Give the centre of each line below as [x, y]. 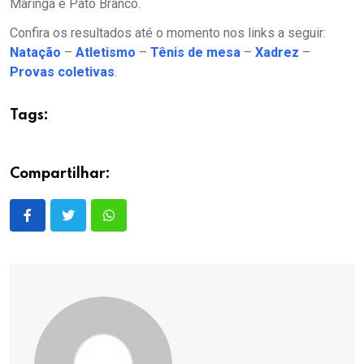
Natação [35, 53]
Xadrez [277, 53]
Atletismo [106, 53]
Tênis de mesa [195, 53]
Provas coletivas [62, 72]
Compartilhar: [60, 174]
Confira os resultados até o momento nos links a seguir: [168, 33]
